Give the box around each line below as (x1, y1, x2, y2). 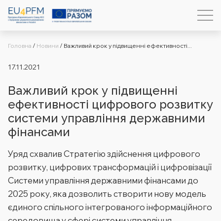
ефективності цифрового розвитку (8, 97, 213, 111)
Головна (8, 42, 32, 49)
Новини (37, 42, 59, 49)
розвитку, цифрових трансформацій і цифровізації (8, 162, 212, 172)
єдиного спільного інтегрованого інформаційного (8, 202, 212, 212)
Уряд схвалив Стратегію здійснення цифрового (8, 148, 200, 159)
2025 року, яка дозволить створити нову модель (8, 188, 206, 199)
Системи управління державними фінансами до (8, 175, 198, 185)
